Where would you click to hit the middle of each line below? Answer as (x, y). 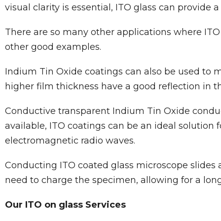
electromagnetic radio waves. (70, 141)
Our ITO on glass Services (65, 205)
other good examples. (53, 47)
